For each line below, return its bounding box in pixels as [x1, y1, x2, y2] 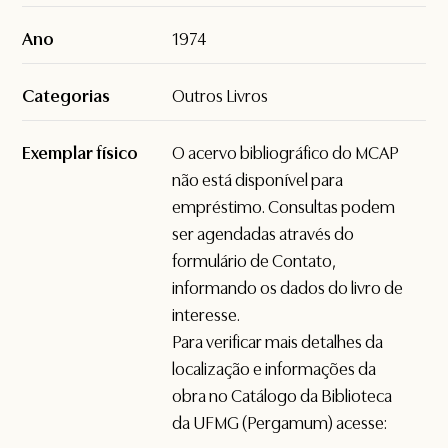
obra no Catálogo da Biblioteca [172, 386, 393, 407]
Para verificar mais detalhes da [172, 332, 384, 353]
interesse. [172, 305, 241, 326]
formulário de [172, 251, 273, 272]
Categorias [22, 86, 111, 107]
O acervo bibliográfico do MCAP [172, 143, 400, 164]
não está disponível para [172, 170, 344, 191]
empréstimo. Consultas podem [172, 197, 396, 218]
